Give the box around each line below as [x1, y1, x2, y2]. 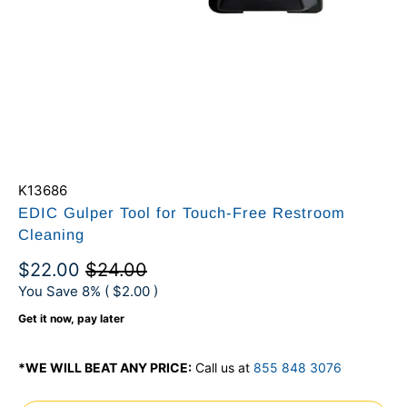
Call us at [192, 360, 253, 375]
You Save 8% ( [18, 283, 109, 300]
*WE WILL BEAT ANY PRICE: [18, 360, 192, 375]
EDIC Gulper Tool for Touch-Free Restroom [18, 204, 345, 221]
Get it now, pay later [18, 312, 124, 325]
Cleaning [18, 226, 84, 243]
